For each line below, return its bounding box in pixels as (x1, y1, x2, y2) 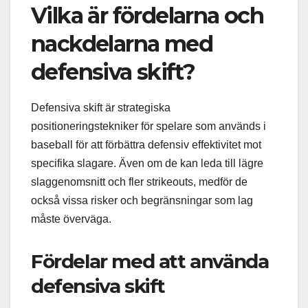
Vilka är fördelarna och (31, 1, 264, 29)
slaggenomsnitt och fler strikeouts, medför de (31, 175, 247, 188)
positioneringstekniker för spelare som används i (31, 120, 266, 132)
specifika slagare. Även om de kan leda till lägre (31, 157, 263, 169)
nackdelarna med (31, 30, 212, 57)
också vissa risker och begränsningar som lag (31, 194, 253, 206)
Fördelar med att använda (31, 249, 269, 273)
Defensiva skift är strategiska (31, 101, 170, 113)
